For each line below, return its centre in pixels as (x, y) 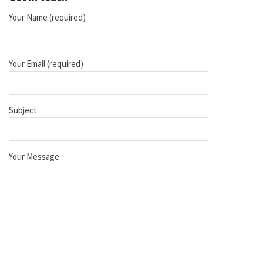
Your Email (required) (46, 64)
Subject (23, 110)
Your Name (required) (47, 18)
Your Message (34, 157)
